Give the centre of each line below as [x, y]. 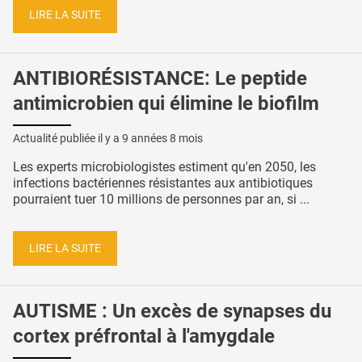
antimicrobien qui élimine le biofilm [166, 104]
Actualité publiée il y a [67, 139]
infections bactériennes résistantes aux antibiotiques [163, 183]
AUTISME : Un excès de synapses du [172, 311]
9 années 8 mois [162, 139]
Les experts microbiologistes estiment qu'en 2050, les [164, 167]
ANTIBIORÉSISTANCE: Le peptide [160, 79]
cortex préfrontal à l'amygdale [144, 337]
